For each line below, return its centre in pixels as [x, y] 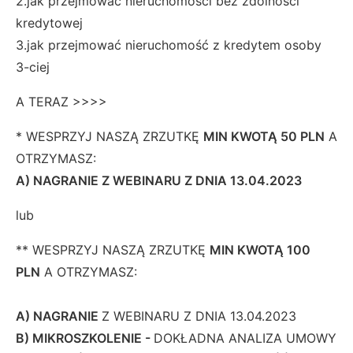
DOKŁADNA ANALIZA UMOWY [245, 338]
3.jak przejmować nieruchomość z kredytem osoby [169, 45]
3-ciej [33, 67]
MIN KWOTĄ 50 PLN [264, 137]
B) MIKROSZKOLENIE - [85, 338]
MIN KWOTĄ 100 [260, 250]
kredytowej [49, 23]
